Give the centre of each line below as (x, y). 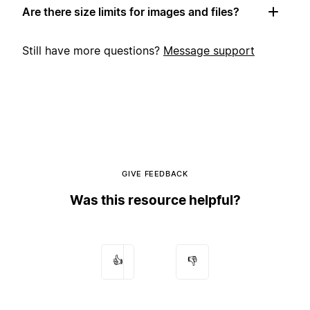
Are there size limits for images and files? (131, 12)
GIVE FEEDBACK (155, 174)
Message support (209, 51)
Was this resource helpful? (155, 201)
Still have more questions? (93, 51)
